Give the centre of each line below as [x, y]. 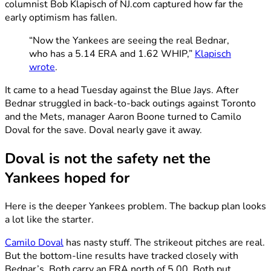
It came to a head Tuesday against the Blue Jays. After [122, 90]
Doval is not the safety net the [108, 159]
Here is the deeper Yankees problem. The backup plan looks [135, 207]
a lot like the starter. [49, 220]
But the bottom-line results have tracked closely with [122, 256]
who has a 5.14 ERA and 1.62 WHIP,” [112, 54]
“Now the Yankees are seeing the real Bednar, [129, 41]
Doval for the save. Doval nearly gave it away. [103, 130]
